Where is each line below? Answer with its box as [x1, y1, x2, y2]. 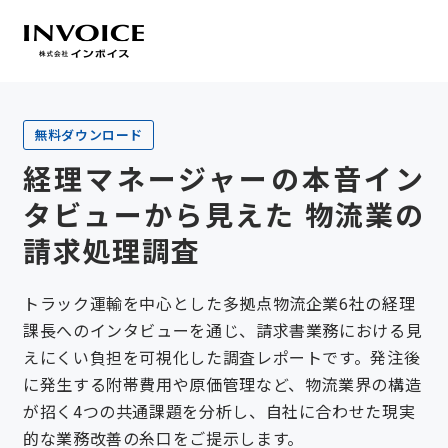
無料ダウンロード [33, 128, 144, 143]
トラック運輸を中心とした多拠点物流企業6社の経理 [22, 295, 416, 314]
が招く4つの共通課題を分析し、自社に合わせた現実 [22, 403, 416, 422]
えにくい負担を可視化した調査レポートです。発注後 [22, 349, 421, 368]
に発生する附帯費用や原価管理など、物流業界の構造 [22, 376, 422, 395]
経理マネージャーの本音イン [22, 164, 426, 197]
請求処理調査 [22, 236, 202, 269]
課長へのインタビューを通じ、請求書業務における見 [22, 322, 423, 341]
